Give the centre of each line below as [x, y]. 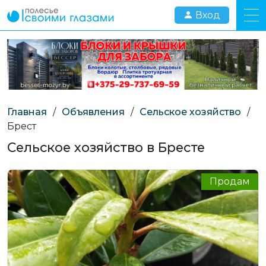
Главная [27, 112]
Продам [230, 181]
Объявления [93, 112]
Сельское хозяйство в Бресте [106, 147]
